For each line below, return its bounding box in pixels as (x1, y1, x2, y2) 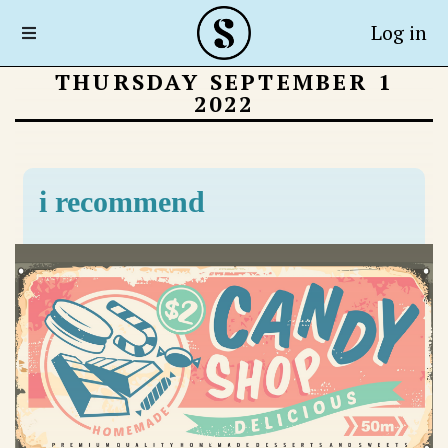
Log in (370, 19, 427, 46)
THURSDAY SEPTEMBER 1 (54, 67, 393, 96)
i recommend (39, 184, 205, 218)
